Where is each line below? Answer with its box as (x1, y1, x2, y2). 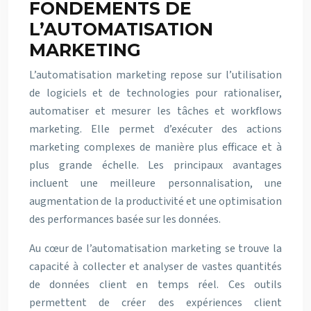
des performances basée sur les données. (29, 212, 221, 227)
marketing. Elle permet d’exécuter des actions (29, 121, 282, 137)
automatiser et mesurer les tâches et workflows (29, 103, 282, 119)
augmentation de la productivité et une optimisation (29, 194, 282, 209)
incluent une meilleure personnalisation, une (29, 176, 282, 191)
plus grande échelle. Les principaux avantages (29, 158, 282, 173)
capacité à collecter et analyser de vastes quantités (29, 259, 282, 274)
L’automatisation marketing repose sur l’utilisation (29, 67, 282, 83)
